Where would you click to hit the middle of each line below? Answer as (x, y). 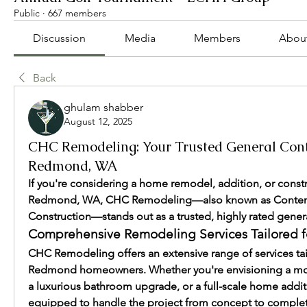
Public (27, 13)
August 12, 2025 (98, 121)
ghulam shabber (103, 107)
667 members (77, 13)
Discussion (60, 38)
